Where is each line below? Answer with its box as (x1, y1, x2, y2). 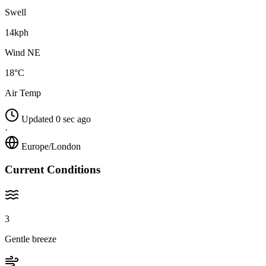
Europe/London (21, 141, 81, 152)
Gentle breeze (5, 233, 56, 244)
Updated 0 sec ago (21, 114, 91, 125)
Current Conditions (5, 163, 100, 176)
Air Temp (5, 88, 41, 99)
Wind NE (5, 47, 40, 58)
